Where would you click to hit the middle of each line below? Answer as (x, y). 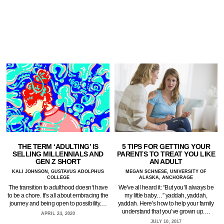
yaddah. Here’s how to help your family (166, 203)
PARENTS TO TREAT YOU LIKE (166, 154)
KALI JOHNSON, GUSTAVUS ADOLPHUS (58, 172)
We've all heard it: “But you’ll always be (166, 187)
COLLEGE (58, 178)
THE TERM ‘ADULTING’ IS (58, 147)
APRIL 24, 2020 (58, 214)
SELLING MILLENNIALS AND (58, 154)
